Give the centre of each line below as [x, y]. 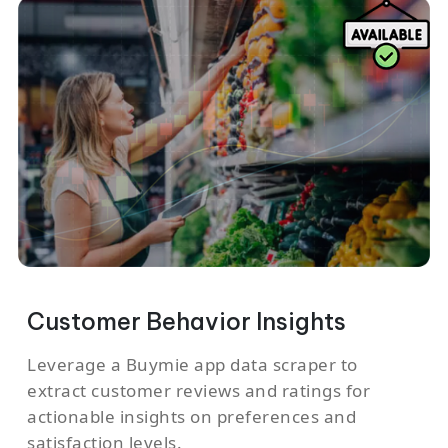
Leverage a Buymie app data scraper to [192, 365]
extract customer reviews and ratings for [198, 391]
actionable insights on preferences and [191, 417]
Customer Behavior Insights [186, 322]
